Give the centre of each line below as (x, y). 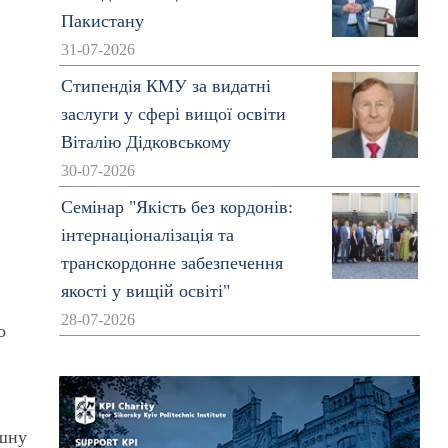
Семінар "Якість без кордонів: (176, 207)
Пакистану (102, 21)
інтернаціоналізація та (147, 235)
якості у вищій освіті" (145, 291)
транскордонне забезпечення (171, 263)
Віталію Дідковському (145, 142)
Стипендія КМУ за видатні (165, 86)
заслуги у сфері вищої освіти (173, 114)
